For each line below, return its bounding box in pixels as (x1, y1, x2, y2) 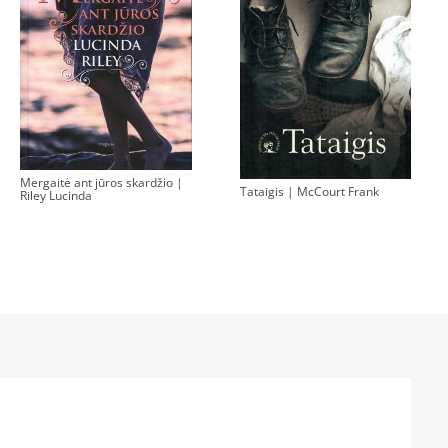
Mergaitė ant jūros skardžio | (20, 173, 183, 191)
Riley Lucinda (20, 186, 92, 204)
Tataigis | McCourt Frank (239, 183, 379, 201)
